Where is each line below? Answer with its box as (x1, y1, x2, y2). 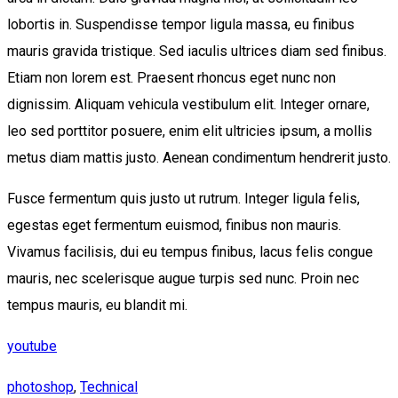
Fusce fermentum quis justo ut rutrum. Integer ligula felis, (7, 190, 360, 208)
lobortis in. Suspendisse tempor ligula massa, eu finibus (7, 16, 354, 34)
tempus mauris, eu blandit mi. (7, 297, 187, 314)
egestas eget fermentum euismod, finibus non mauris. (7, 217, 341, 235)
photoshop (7, 378, 74, 396)
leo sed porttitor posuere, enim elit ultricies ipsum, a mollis (7, 123, 372, 140)
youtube (7, 338, 57, 355)
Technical (80, 378, 138, 396)
